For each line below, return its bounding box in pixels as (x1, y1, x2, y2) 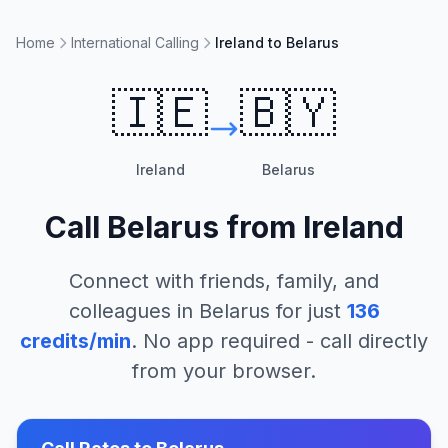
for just (269, 299, 341, 323)
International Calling (71, 34, 199, 51)
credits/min (20, 329, 131, 353)
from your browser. (132, 359, 316, 383)
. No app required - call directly (131, 329, 428, 353)
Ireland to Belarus (215, 34, 339, 51)
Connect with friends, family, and (69, 269, 379, 293)
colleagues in (68, 299, 199, 323)
